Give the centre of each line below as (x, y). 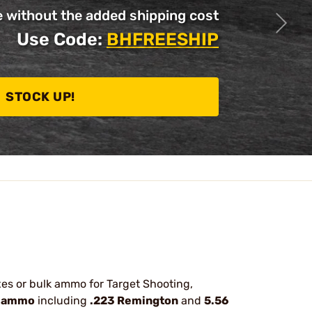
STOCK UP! (40, 97)
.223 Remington (134, 301)
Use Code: (62, 39)
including (62, 301)
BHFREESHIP (163, 39)
